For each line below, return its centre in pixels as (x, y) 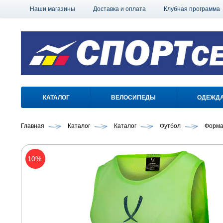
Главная (33, 126)
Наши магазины (53, 9)
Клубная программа (192, 9)
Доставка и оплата (119, 9)
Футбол (170, 126)
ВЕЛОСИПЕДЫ (133, 98)
